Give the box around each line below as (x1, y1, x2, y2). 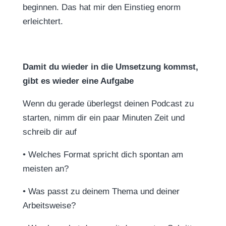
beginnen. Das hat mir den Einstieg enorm (22, 3, 181, 12)
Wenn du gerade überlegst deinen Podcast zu (22, 99, 194, 108)
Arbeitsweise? (22, 201, 76, 210)
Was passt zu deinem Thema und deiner (28, 187, 180, 196)
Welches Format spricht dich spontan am (28, 150, 183, 159)
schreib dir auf (22, 127, 77, 137)
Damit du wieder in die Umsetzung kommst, (22, 62, 198, 72)
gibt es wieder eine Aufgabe (22, 76, 134, 86)
